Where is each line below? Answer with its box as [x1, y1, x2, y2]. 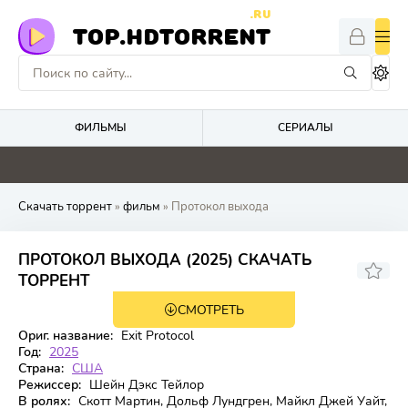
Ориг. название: [18, 327, 113, 344]
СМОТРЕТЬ [177, 301, 244, 319]
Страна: [18, 360, 64, 377]
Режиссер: [18, 376, 81, 393]
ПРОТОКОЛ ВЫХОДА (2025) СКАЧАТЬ [18, 250, 311, 270]
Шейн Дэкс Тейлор [89, 376, 204, 393]
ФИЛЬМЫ [75, 120, 127, 135]
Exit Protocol [117, 327, 194, 344]
